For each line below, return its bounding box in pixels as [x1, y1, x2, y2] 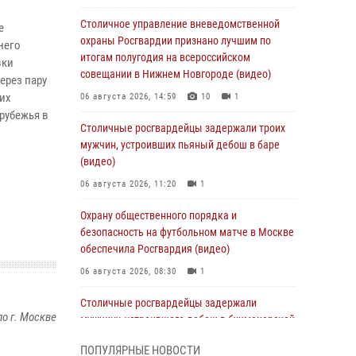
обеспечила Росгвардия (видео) [80, 242, 230, 255]
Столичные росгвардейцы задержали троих [80, 122, 285, 134]
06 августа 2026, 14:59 [80, 91, 176, 102]
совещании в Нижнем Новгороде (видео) [80, 68, 271, 80]
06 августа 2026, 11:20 [80, 179, 176, 189]
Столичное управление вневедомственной [80, 17, 280, 30]
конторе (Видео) [80, 330, 157, 342]
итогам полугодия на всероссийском [80, 51, 250, 64]
